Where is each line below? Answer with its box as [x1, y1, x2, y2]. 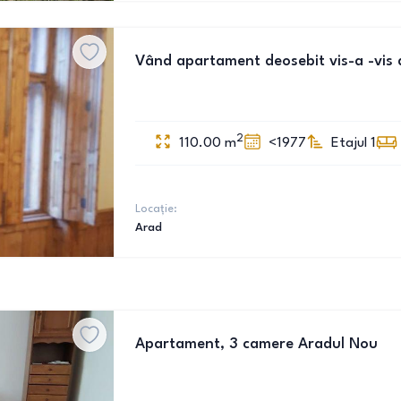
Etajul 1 [330, 136, 376, 150]
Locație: [135, 203, 177, 215]
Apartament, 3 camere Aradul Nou [135, 337, 378, 352]
